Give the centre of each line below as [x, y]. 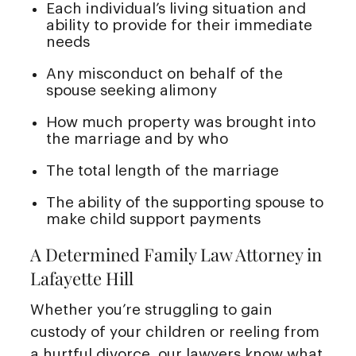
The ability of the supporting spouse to [185, 202]
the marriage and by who [137, 138]
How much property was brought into [181, 122]
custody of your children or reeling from [175, 331]
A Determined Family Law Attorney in [176, 254]
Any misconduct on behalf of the [164, 73]
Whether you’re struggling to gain [151, 309]
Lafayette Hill [82, 278]
